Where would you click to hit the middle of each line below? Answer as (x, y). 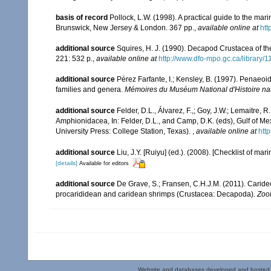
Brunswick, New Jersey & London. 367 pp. (125, 28)
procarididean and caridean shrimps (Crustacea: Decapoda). (156, 194)
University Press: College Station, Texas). (124, 132)
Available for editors (104, 163)
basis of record (82, 17)
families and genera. (90, 89)
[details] (67, 163)
